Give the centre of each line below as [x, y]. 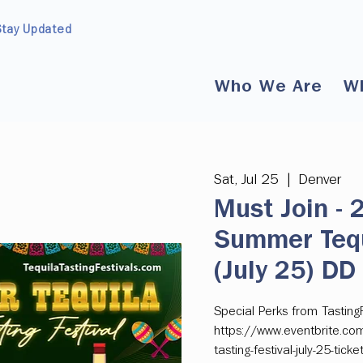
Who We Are [269, 87]
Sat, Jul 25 [246, 180]
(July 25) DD [285, 271]
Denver [320, 180]
